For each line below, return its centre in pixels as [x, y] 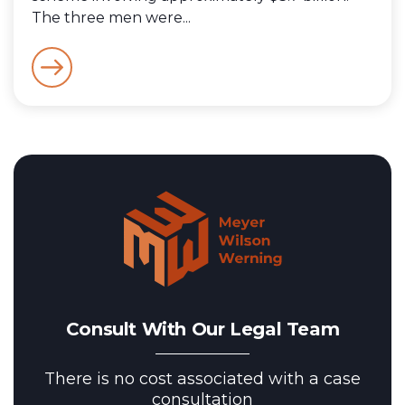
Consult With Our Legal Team [202, 330]
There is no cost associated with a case [202, 379]
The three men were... [111, 17]
